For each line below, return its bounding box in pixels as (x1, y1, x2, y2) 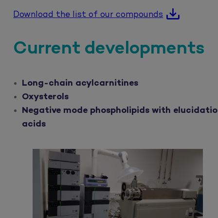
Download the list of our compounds (13, 10, 163, 20)
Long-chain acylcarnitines (21, 79, 138, 89)
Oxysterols (21, 92, 69, 102)
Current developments (13, 39, 205, 59)
